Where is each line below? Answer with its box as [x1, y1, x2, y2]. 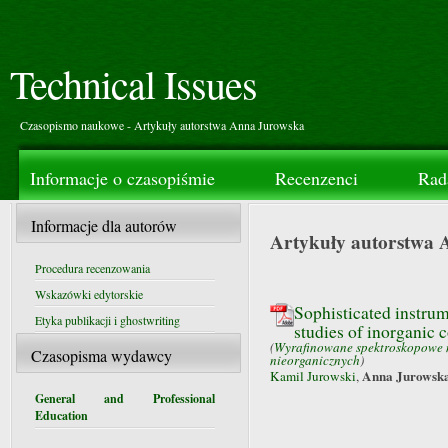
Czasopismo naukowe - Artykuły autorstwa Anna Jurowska [20, 117, 304, 133]
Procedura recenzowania [35, 260, 150, 276]
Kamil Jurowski [270, 366, 356, 385]
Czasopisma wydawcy [31, 345, 172, 366]
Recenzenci [275, 166, 358, 190]
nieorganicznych [270, 350, 360, 369]
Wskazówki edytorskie [35, 286, 143, 302]
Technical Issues [10, 57, 257, 110]
